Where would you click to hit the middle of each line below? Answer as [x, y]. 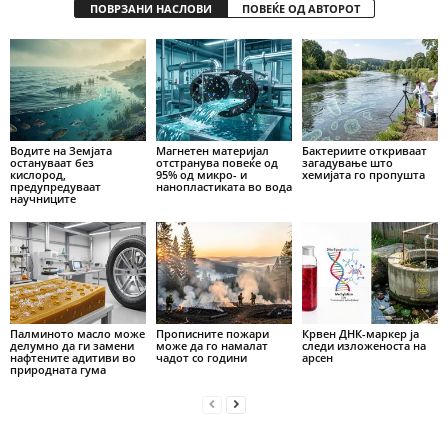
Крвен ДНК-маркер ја [360, 333]
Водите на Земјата [61, 150]
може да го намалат [211, 345]
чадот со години [201, 357]
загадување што [347, 162]
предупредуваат [55, 186]
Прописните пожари [212, 333]
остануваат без [52, 162]
